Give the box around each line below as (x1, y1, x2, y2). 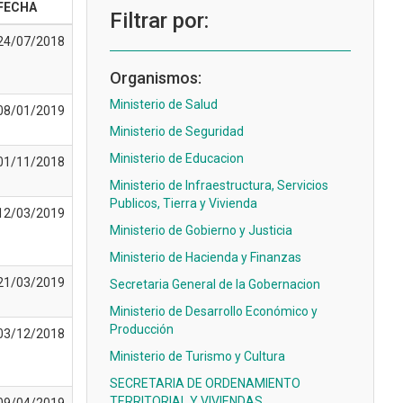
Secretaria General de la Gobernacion (110, 277, 320, 291)
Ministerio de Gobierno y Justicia (110, 223, 292, 237)
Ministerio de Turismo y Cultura (110, 349, 285, 363)
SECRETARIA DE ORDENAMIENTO (110, 376, 300, 390)
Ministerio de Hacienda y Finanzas (110, 250, 301, 264)
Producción (110, 322, 174, 336)
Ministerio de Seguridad (110, 124, 244, 139)
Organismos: (110, 68, 201, 87)
